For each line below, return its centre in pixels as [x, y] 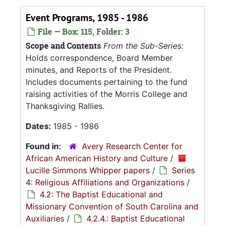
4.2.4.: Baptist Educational [136, 218]
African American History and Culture [97, 158]
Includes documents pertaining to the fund [106, 82]
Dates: [39, 126]
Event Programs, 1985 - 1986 [87, 18]
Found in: [44, 146]
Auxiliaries [45, 218]
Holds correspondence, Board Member [99, 58]
